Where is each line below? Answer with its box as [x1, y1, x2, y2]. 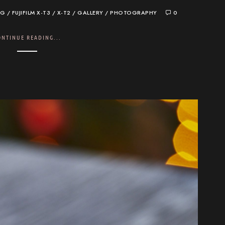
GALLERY [77, 9, 103, 17]
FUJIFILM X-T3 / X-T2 [12, 9, 71, 17]
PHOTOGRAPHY [110, 9, 157, 17]
